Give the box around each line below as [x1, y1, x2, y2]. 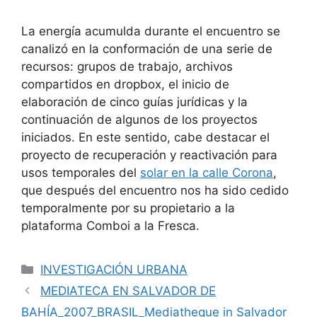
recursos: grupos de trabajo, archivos [21, 59, 233, 74]
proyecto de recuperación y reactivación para [21, 147, 277, 162]
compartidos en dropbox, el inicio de [21, 76, 229, 91]
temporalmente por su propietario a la [21, 200, 235, 215]
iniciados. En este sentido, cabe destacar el [21, 129, 270, 144]
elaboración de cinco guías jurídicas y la [21, 94, 248, 109]
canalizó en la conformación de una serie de [21, 41, 272, 56]
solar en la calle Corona [140, 165, 273, 180]
